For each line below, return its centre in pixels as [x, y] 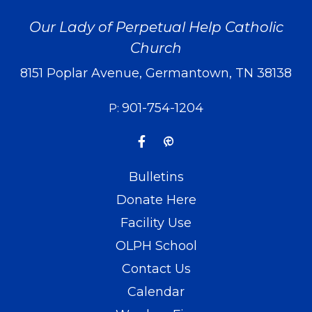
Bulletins [156, 177]
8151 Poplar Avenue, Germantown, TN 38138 [156, 73]
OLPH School [156, 246]
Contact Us [156, 269]
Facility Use [156, 223]
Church [156, 48]
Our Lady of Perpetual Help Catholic [156, 28]
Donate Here [156, 200]
